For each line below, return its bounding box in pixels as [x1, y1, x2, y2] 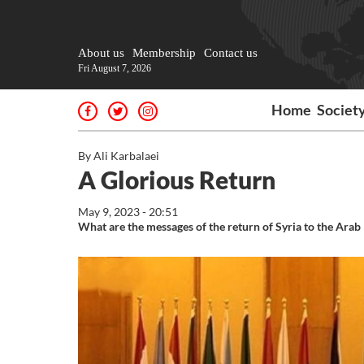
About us [78, 46, 124, 59]
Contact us [204, 46, 258, 59]
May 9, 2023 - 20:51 [78, 205, 178, 219]
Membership [132, 46, 196, 59]
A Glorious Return [78, 165, 275, 194]
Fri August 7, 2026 [78, 63, 151, 74]
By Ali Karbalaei [78, 149, 159, 162]
